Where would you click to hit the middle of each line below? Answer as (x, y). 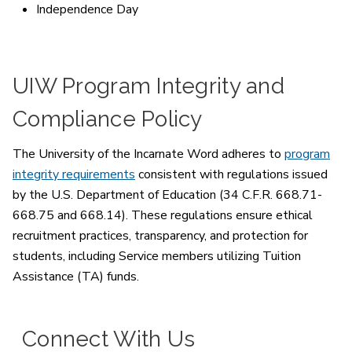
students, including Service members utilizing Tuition (157, 256)
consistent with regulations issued (231, 174)
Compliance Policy (108, 119)
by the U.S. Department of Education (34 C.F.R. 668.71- (167, 194)
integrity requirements (74, 174)
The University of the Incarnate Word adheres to (148, 154)
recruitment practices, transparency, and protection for (160, 235)
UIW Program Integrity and (148, 86)
